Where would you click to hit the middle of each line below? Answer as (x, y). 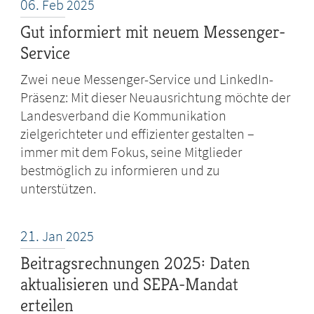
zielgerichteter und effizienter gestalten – (138, 134)
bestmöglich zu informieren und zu (121, 170)
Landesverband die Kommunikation (124, 116)
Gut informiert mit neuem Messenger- (153, 32)
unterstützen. (59, 189)
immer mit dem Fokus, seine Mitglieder (131, 152)
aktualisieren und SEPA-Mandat (130, 285)
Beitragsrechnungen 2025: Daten (136, 264)
